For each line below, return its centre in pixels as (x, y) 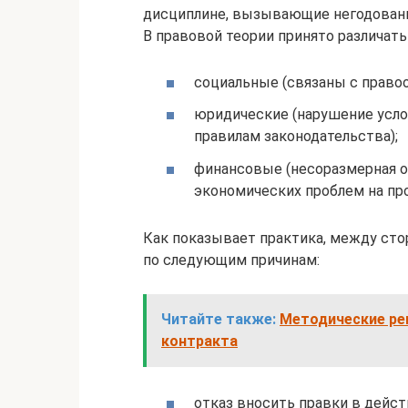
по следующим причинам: (231, 260)
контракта (199, 342)
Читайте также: (219, 320)
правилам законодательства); (296, 137)
